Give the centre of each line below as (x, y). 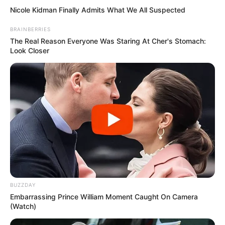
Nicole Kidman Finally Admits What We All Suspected (98, 10)
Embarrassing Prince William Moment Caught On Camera (104, 197)
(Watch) (23, 206)
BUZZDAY (23, 185)
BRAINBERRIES (30, 29)
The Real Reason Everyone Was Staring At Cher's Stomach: (108, 41)
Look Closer (30, 50)
